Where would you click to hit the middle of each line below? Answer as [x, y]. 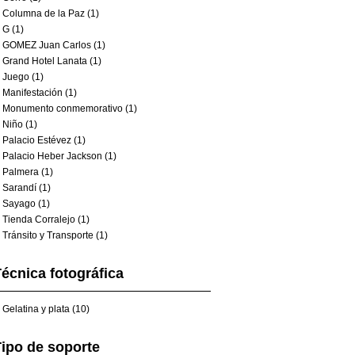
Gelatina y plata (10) [46, 309]
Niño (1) [20, 124]
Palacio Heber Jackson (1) [59, 156]
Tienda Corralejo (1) [46, 219]
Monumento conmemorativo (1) [70, 109]
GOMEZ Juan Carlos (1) [54, 45]
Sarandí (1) [27, 188]
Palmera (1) [28, 172]
